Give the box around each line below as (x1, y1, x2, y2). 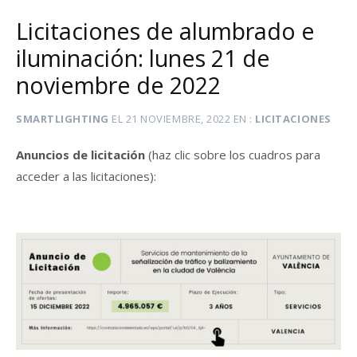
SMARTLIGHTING (16, 111, 109, 126)
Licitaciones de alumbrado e (16, 14, 315, 46)
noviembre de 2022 (16, 69, 221, 100)
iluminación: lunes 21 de (16, 41, 270, 73)
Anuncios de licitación (16, 147, 148, 163)
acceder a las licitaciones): (16, 168, 156, 185)
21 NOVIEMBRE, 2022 (125, 111, 231, 126)
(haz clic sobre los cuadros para (148, 147, 320, 163)
